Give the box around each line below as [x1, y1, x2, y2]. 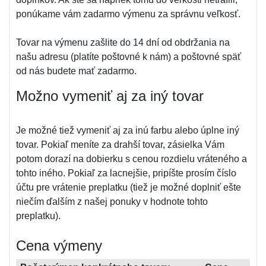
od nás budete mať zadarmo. [16, 66, 137, 76]
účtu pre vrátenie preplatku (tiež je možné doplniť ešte [16, 182, 241, 192]
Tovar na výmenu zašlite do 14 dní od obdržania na [16, 37, 230, 47]
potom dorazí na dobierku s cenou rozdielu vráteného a [16, 154, 247, 164]
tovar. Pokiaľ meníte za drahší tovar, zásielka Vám [16, 140, 224, 150]
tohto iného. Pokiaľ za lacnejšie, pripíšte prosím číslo [16, 168, 236, 178]
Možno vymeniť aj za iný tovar [16, 88, 204, 104]
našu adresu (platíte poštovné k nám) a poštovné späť [16, 52, 241, 62]
